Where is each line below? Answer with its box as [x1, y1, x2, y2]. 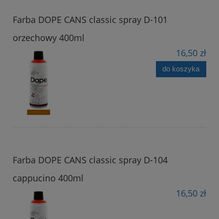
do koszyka [162, 65, 200, 73]
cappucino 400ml [13, 172, 84, 184]
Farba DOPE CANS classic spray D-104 [13, 153, 168, 166]
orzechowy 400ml [13, 31, 85, 44]
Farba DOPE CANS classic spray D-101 [13, 13, 168, 25]
